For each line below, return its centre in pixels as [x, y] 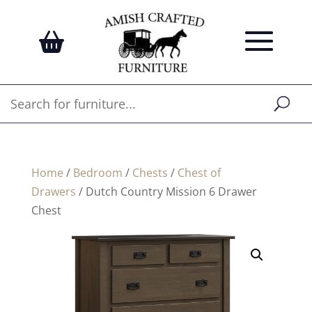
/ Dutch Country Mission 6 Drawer [166, 192]
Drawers [53, 192]
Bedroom [97, 173]
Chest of [199, 173]
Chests [150, 173]
